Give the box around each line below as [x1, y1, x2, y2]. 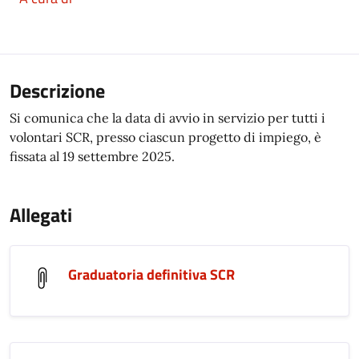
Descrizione [10, 76, 105, 105]
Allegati [10, 200, 72, 229]
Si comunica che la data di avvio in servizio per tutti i [10, 110, 325, 126]
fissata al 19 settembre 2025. [10, 148, 175, 164]
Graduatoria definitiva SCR [68, 264, 235, 285]
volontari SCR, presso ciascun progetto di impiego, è [10, 129, 321, 145]
